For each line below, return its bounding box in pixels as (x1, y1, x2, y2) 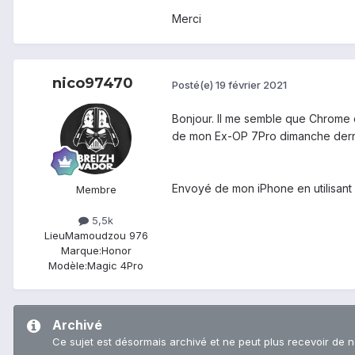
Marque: (60, 244, 101, 258)
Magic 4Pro (87, 259, 143, 273)
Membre (75, 183, 116, 197)
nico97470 (52, 74, 133, 93)
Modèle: (48, 259, 87, 273)
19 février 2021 (216, 78, 287, 91)
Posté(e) (172, 78, 216, 91)
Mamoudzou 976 (64, 229, 148, 242)
